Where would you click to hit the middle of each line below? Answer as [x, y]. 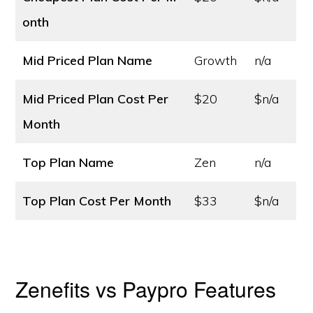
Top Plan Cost [65, 201]
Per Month [141, 201]
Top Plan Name [68, 162]
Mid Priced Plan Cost [84, 99]
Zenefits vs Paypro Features [146, 289]
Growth [216, 60]
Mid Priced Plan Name [88, 60]
